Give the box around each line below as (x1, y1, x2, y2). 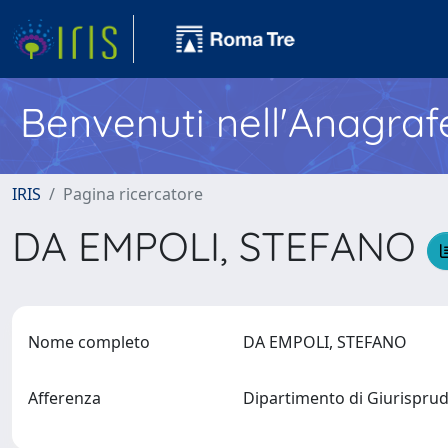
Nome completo (28, 331, 150, 353)
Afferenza (28, 387, 101, 409)
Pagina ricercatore (63, 183, 203, 205)
